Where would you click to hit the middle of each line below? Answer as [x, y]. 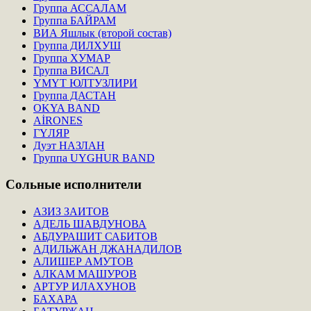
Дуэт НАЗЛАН [69, 145]
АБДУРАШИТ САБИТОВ [95, 237]
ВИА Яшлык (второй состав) [102, 33]
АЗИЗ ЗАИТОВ [71, 212]
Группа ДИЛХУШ [77, 45]
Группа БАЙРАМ [75, 20]
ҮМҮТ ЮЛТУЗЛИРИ [85, 83]
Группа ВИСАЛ [71, 70]
